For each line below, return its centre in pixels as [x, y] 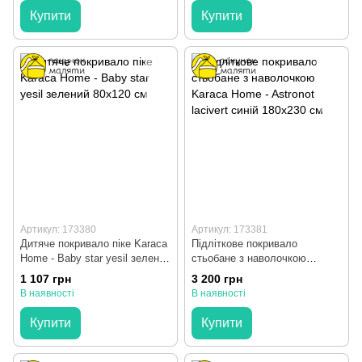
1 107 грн [46, 278]
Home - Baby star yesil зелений [95, 259]
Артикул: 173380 [58, 230]
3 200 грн [217, 278]
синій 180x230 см [234, 288]
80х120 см [45, 273]
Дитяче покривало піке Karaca [94, 244]
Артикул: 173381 [229, 230]
